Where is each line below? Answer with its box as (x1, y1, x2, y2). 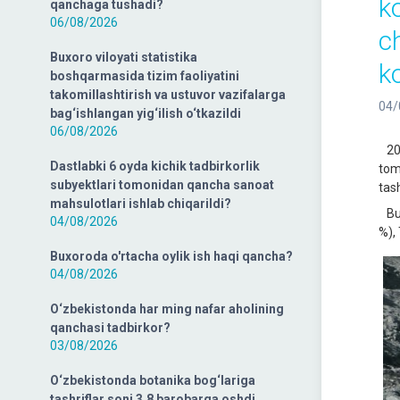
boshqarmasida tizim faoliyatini (50, 69, 239, 83)
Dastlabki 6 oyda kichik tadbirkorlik (50, 159, 260, 173)
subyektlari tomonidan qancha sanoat (50, 178, 274, 192)
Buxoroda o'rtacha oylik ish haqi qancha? (50, 249, 293, 263)
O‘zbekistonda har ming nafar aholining (50, 302, 284, 316)
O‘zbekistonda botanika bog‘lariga (50, 373, 255, 387)
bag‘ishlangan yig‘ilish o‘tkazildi (50, 106, 241, 121)
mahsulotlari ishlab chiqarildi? (50, 196, 231, 211)
